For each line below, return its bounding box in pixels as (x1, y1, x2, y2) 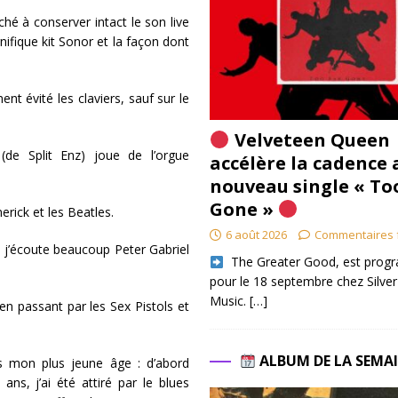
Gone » (209, 197, 278, 222)
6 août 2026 (225, 227, 287, 243)
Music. (209, 292, 250, 310)
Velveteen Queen (229, 128, 390, 153)
